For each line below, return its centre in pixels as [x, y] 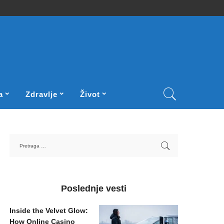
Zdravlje [41, 94]
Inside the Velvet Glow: [49, 211]
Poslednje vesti [94, 189]
